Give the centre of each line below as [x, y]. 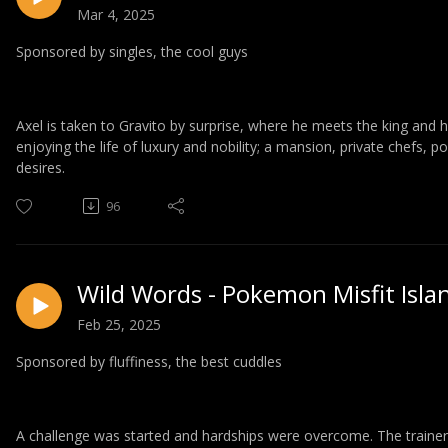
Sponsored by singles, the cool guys [132, 51]
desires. [40, 167]
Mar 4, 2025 [116, 14]
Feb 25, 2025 [119, 324]
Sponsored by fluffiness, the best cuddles [149, 361]
